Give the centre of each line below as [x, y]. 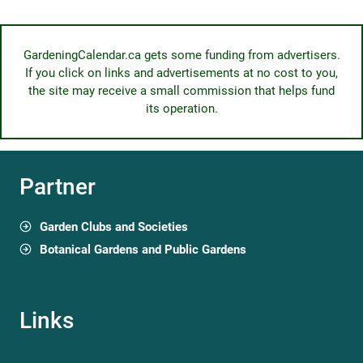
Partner [58, 187]
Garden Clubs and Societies [114, 226]
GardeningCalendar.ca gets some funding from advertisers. [181, 55]
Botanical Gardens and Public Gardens [143, 249]
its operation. [181, 109]
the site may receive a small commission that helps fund [181, 91]
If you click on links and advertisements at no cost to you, [181, 73]
